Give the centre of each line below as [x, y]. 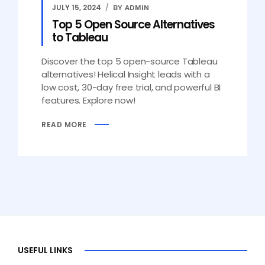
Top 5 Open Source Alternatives [133, 25]
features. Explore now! [88, 100]
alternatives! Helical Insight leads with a [126, 74]
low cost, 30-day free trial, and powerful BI [131, 87]
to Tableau [80, 38]
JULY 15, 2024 [77, 7]
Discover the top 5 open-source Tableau [130, 61]
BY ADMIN [131, 8]
